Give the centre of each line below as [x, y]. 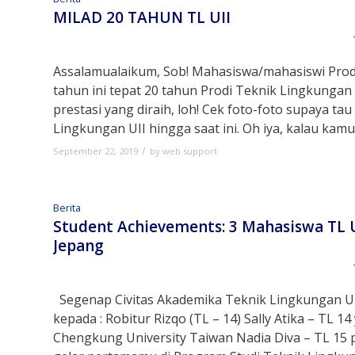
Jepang [78, 246]
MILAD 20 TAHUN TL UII [142, 18]
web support [190, 151]
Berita [67, 208]
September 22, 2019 [95, 151]
